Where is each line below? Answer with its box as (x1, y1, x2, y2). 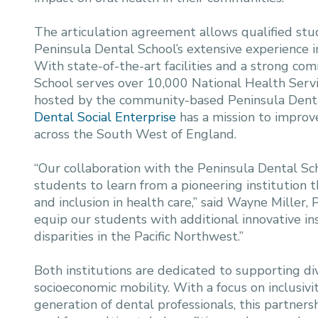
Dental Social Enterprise (34, 109, 176, 126)
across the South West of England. (34, 126, 240, 143)
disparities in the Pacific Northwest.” (34, 228, 247, 245)
